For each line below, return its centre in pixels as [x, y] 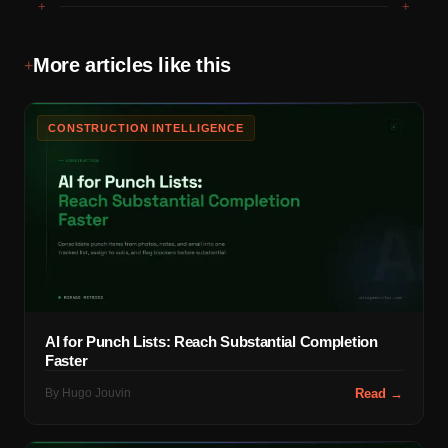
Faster [66, 360]
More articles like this [132, 65]
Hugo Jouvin [96, 392]
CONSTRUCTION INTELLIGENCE [146, 128]
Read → [379, 393]
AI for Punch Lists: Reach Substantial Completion [211, 341]
